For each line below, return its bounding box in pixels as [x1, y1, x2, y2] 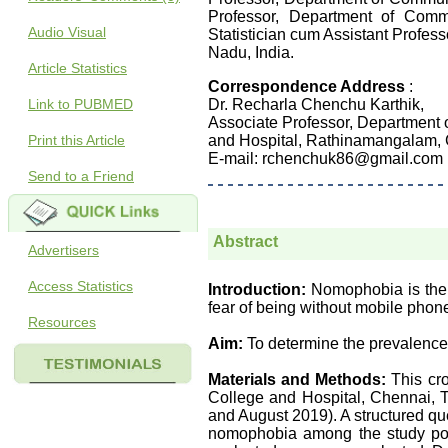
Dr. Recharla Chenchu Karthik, [208, 96, 424, 113]
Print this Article [28, 132, 125, 148]
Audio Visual [28, 24, 106, 40]
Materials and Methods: [208, 371, 387, 388]
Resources [28, 314, 96, 330]
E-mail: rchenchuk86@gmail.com [208, 150, 443, 167]
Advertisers [28, 242, 99, 258]
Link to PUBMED [28, 96, 133, 112]
